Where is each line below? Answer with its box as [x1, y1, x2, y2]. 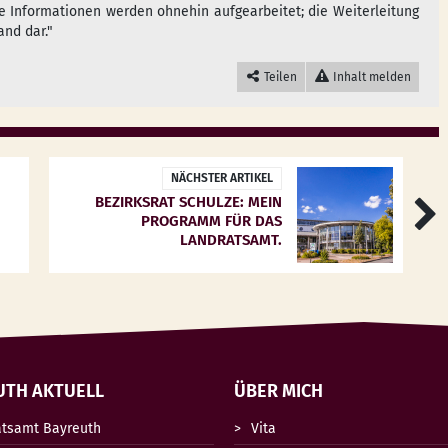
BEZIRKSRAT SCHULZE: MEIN [94, 193, 282, 211]
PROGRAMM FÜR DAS [140, 212, 282, 230]
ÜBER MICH [234, 380, 323, 402]
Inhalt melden [332, 70, 411, 84]
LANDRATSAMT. [179, 231, 282, 249]
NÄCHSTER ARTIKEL [170, 171, 273, 185]
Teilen [263, 70, 297, 84]
